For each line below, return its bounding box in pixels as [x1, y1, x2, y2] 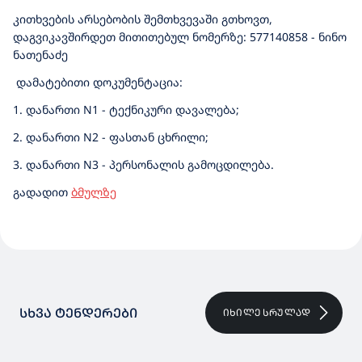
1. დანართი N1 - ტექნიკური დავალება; [13, 102, 239, 117]
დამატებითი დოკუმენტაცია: [13, 74, 186, 90]
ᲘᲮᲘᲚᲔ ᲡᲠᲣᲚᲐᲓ [223, 305, 310, 319]
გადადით [13, 184, 71, 200]
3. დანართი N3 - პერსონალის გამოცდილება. [13, 157, 274, 172]
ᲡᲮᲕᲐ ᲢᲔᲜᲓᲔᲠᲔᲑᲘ [19, 304, 137, 322]
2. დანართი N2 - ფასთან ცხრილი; [13, 129, 212, 145]
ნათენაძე [13, 47, 68, 62]
